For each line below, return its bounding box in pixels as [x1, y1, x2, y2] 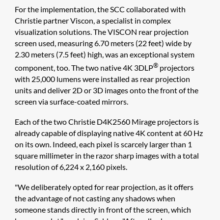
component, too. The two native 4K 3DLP [15, 62, 153, 72]
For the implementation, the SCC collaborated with [15, 4, 186, 14]
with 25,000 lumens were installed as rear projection [15, 74, 190, 83]
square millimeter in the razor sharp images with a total [15, 150, 199, 160]
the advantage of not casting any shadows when [15, 193, 175, 203]
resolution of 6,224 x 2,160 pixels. [15, 162, 127, 171]
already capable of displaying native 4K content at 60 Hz [15, 128, 203, 137]
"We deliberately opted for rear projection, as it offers [15, 182, 193, 192]
